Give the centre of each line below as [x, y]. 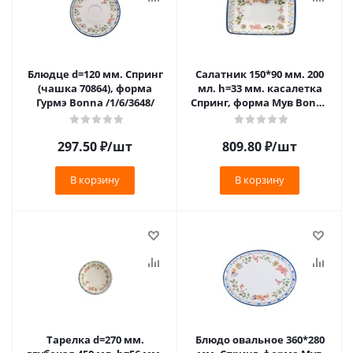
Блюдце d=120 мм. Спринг [95, 74]
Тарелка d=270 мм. [95, 340]
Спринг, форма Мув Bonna [260, 102]
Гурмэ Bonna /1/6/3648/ [95, 102]
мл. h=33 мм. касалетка [260, 88]
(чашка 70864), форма [95, 88]
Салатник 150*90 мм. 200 [260, 74]
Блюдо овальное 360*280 [260, 340]
